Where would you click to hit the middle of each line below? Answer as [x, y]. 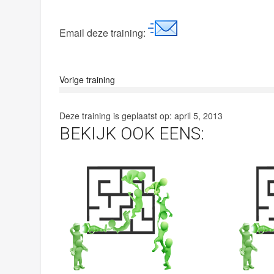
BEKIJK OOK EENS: [132, 134]
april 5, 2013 [199, 116]
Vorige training [87, 80]
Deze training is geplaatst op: [117, 116]
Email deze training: [104, 33]
